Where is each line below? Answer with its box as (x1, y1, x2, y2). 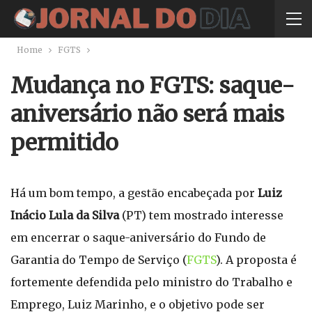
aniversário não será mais (10, 100, 284, 128)
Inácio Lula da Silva (10, 208, 122, 222)
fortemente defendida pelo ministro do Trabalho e (10, 275, 292, 289)
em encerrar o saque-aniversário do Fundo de (10, 231, 266, 244)
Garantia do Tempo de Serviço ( (10, 253, 187, 267)
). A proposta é (216, 253, 297, 267)
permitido (10, 129, 118, 157)
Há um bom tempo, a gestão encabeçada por (10, 186, 258, 200)
